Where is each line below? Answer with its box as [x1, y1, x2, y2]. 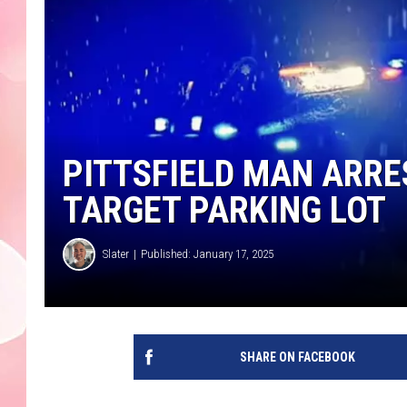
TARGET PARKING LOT [63, 188, 386, 232]
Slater [103, 247, 129, 262]
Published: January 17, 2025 [141, 247, 273, 262]
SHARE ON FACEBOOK [239, 349, 355, 364]
